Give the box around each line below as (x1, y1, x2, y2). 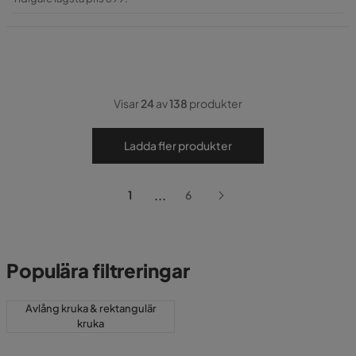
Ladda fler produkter (124, 137, 232, 153)
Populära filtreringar (6, 257, 190, 282)
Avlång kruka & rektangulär (25, 302, 157, 315)
